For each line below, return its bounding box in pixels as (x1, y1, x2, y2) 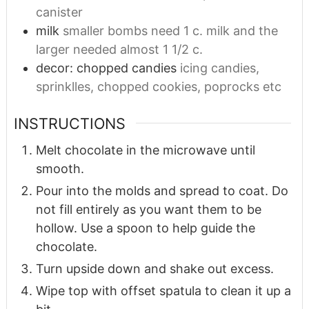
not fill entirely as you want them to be (35, 201, 261, 217)
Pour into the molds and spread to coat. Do (35, 183, 288, 198)
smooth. (35, 161, 84, 176)
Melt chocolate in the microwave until (35, 142, 255, 157)
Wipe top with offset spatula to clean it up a (35, 283, 291, 298)
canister (35, 4, 83, 19)
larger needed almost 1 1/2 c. (35, 41, 203, 57)
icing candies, (179, 60, 259, 75)
